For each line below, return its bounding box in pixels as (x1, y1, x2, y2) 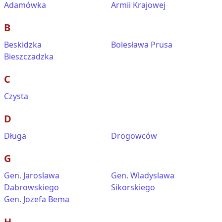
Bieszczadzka (4, 51, 54, 62)
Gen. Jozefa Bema (4, 194, 69, 205)
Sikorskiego (111, 182, 155, 193)
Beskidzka (4, 39, 42, 50)
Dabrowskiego (4, 182, 59, 193)
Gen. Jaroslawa (4, 170, 59, 181)
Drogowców (111, 130, 157, 141)
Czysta (4, 91, 28, 102)
